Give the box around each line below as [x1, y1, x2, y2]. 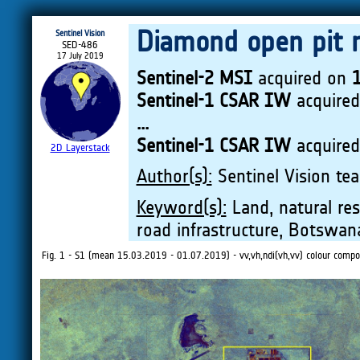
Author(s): [136, 165, 212, 188]
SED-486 [62, 39, 98, 51]
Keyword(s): [136, 195, 227, 219]
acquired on [252, 67, 352, 90]
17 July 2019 [56, 51, 104, 61]
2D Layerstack [50, 141, 110, 153]
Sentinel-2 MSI [136, 67, 252, 90]
